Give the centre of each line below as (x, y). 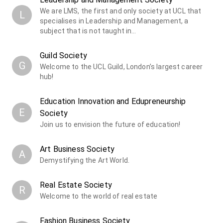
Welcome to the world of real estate (99, 196)
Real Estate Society (76, 185)
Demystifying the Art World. (85, 160)
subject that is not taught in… (88, 31)
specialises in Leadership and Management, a (114, 21)
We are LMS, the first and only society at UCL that (121, 11)
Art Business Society (77, 149)
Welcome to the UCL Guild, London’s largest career (121, 66)
